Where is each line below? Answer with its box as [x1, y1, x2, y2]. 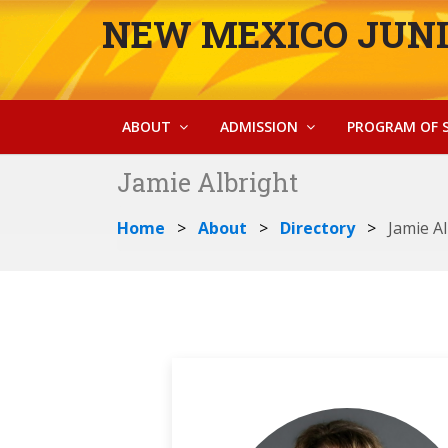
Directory [280, 217, 355, 239]
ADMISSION [220, 117, 298, 136]
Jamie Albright [117, 166, 298, 199]
